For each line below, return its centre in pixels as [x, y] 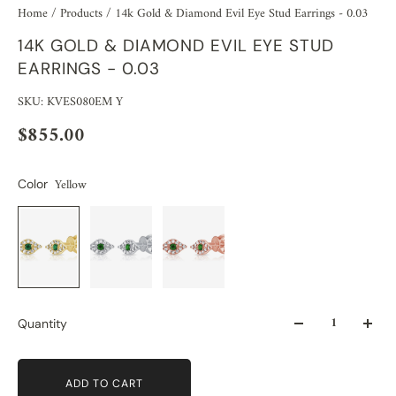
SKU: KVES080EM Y [70, 102]
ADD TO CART [104, 383]
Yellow [71, 185]
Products [83, 13]
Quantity [42, 324]
